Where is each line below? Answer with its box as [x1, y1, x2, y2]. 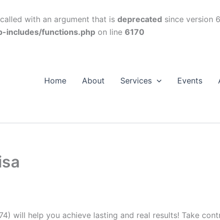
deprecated [117, 14, 162, 24]
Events [177, 76, 202, 85]
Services [120, 76, 152, 85]
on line [95, 27, 125, 37]
